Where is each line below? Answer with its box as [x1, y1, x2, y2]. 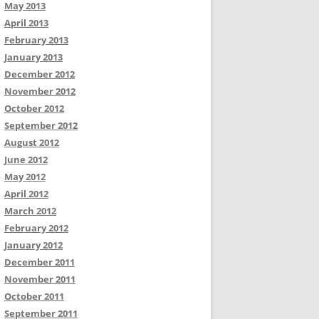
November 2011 [4, 273, 75, 286]
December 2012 [4, 68, 75, 80]
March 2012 [4, 204, 56, 217]
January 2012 [4, 239, 63, 251]
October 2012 [4, 102, 64, 115]
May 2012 [4, 170, 46, 183]
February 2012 [4, 221, 68, 234]
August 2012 [4, 136, 59, 149]
